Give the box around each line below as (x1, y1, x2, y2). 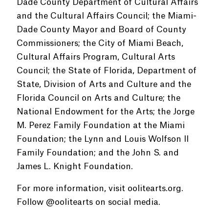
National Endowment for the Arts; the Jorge (16, 108, 195, 116)
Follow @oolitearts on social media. (16, 198, 160, 206)
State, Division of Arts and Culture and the (16, 80, 191, 88)
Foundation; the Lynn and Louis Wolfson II (16, 135, 189, 143)
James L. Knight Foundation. (16, 162, 133, 171)
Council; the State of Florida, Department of (16, 66, 197, 75)
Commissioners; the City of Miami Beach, (16, 39, 183, 47)
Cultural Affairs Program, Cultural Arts (16, 53, 175, 61)
